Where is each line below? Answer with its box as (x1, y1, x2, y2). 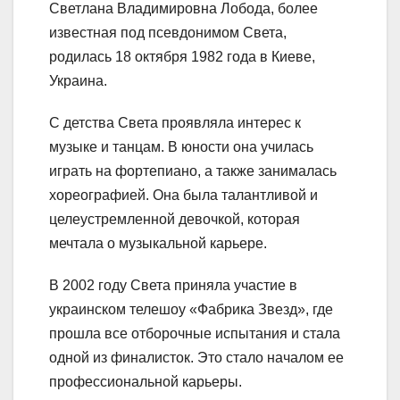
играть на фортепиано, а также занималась (49, 162, 337, 179)
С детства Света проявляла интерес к (49, 114, 301, 130)
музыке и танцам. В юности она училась (49, 138, 313, 154)
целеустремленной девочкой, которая (49, 211, 300, 227)
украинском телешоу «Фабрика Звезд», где (49, 301, 333, 317)
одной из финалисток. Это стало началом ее (49, 349, 344, 365)
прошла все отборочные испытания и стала (49, 325, 340, 341)
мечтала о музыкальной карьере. (49, 235, 267, 251)
